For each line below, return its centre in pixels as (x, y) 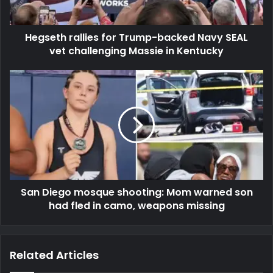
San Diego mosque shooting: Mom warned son (136, 193)
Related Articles (54, 255)
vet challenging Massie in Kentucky (136, 51)
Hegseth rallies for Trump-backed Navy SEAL (136, 38)
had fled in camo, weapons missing (136, 206)
